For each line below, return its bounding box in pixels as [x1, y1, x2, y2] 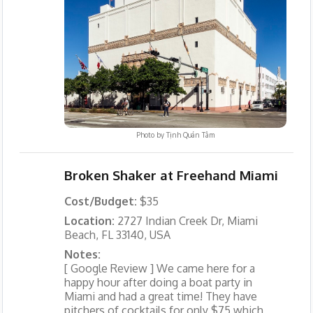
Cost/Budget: [64, 194, 140, 208]
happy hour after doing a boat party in [64, 275, 252, 289]
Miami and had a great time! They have [64, 289, 257, 303]
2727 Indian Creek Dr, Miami [117, 213, 258, 228]
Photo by [136, 131, 166, 140]
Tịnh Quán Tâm [166, 131, 214, 140]
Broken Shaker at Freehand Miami [64, 166, 278, 183]
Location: [64, 213, 117, 228]
